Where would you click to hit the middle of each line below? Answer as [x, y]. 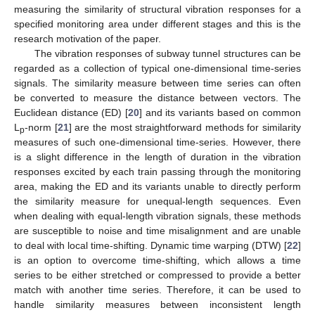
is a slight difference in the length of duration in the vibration [157, 156]
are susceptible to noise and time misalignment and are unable [157, 230]
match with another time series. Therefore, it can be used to [157, 289]
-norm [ [41, 127]
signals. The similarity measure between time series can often [157, 83]
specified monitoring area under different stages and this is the [157, 24]
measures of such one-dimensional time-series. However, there [157, 142]
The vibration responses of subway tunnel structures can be [167, 53]
